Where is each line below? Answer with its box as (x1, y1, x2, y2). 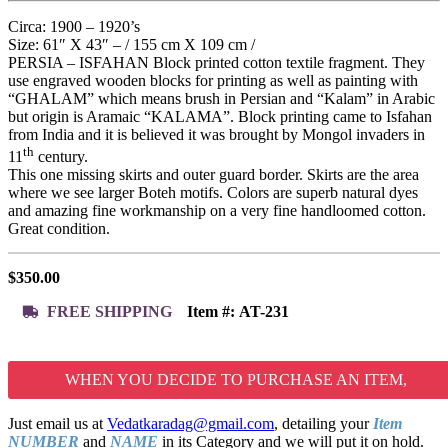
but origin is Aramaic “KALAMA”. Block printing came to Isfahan (8, 107, 432, 125)
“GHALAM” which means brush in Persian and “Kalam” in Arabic (8, 89, 435, 107)
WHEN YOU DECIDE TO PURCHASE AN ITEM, (65, 371, 407, 389)
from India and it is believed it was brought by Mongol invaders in (8, 125, 425, 143)
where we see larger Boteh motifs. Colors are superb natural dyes (8, 184, 418, 202)
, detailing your (274, 415, 373, 433)
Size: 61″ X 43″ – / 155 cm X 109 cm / (8, 35, 255, 53)
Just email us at (8, 415, 107, 433)
